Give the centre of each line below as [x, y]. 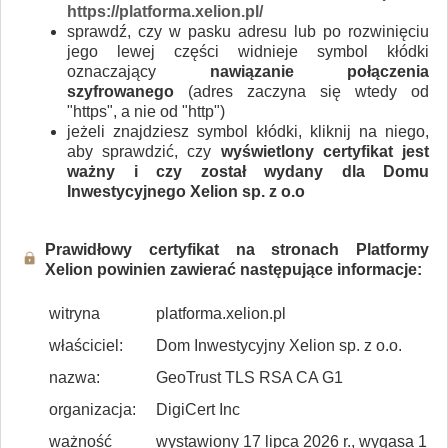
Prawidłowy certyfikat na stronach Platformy [237, 249]
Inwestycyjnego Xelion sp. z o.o [186, 191]
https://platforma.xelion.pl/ [165, 11]
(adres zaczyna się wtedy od [301, 91]
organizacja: [92, 409]
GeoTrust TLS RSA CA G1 [249, 377]
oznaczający [138, 71]
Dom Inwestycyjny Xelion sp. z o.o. [279, 345]
